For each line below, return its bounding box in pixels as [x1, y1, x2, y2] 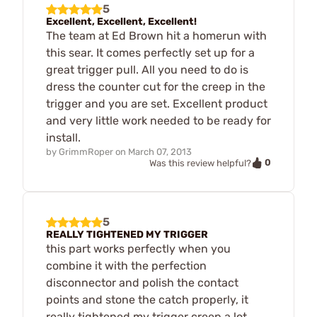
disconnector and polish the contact [46, 276, 238, 290]
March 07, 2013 [128, 146, 192, 157]
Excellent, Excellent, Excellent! [46, 15, 197, 28]
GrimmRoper [59, 146, 113, 157]
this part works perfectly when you [46, 242, 231, 256]
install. [46, 130, 81, 144]
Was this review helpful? [149, 157, 251, 168]
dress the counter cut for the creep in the [46, 79, 265, 93]
